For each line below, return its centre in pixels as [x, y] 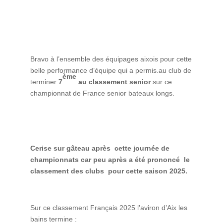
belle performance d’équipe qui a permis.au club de [111, 70]
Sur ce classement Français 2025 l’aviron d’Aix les [109, 207]
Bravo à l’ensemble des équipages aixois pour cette [111, 59]
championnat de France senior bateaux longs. [102, 93]
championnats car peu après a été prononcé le [110, 159]
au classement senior [113, 82]
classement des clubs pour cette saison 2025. [109, 171]
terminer [44, 82]
